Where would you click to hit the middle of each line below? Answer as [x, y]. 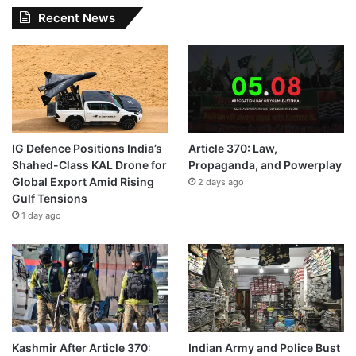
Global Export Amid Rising [83, 181]
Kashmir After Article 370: [81, 347]
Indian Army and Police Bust [264, 347]
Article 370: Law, [232, 148]
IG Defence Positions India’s [87, 148]
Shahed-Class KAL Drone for [89, 164]
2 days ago [221, 182]
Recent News [77, 18]
